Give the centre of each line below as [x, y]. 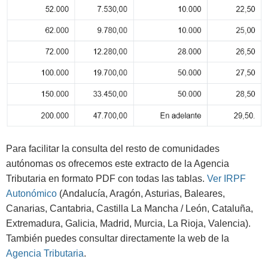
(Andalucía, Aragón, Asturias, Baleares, [141, 194]
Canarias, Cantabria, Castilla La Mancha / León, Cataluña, [130, 209]
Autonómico [31, 194]
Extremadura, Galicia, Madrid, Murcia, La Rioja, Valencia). [128, 224]
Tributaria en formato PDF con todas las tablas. [106, 179]
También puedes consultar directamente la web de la [118, 239]
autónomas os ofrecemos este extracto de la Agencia [118, 164]
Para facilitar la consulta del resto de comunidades [113, 149]
